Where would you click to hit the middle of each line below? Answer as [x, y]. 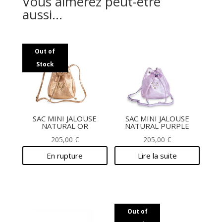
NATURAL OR [65, 126]
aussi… [42, 15]
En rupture [65, 155]
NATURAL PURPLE [157, 126]
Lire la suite [157, 155]
